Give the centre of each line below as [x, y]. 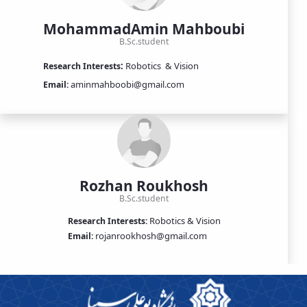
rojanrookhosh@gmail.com [150, 235]
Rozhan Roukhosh [144, 185]
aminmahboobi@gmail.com [126, 84]
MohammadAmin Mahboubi [144, 28]
